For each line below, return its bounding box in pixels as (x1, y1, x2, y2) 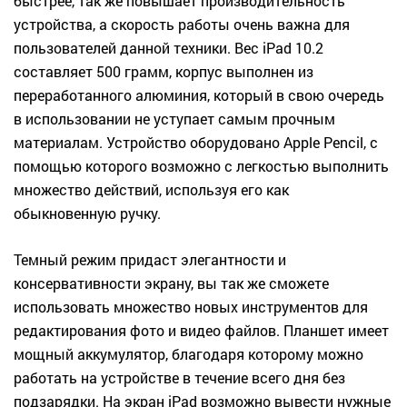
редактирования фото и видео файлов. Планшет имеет (14, 321, 389, 341)
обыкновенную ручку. (14, 203, 161, 223)
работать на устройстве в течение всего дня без (14, 368, 345, 388)
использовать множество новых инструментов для (14, 297, 368, 317)
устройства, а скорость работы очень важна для (14, 15, 350, 35)
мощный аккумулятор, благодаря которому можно (14, 344, 363, 364)
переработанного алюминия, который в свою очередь (14, 85, 384, 105)
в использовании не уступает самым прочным (14, 109, 335, 129)
